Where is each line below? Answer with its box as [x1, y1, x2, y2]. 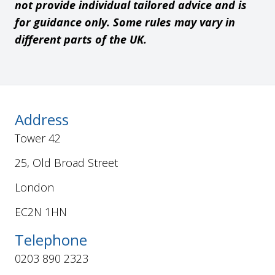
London [15, 179, 54, 195]
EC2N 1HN [15, 204, 67, 219]
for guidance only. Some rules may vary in [15, 14, 235, 29]
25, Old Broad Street [15, 155, 118, 170]
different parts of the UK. [15, 31, 147, 47]
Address [15, 109, 69, 130]
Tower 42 [15, 130, 61, 145]
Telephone [15, 229, 87, 250]
